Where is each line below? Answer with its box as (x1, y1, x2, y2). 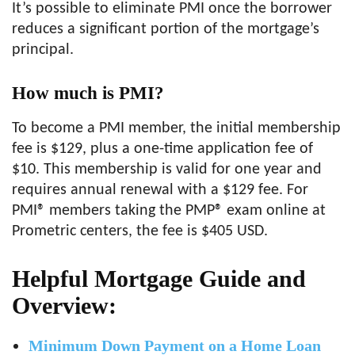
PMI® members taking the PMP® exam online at (12, 203, 326, 219)
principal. (12, 42, 74, 58)
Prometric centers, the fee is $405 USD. (12, 223, 268, 239)
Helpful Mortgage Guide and (12, 265, 306, 292)
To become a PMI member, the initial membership (12, 120, 341, 136)
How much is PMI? (12, 83, 164, 103)
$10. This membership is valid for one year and (12, 162, 322, 177)
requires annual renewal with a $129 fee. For (12, 182, 308, 198)
